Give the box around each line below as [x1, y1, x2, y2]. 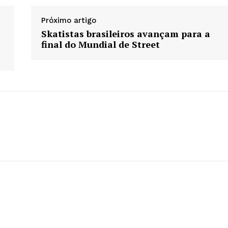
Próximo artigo [41, 16, 96, 25]
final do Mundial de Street [41, 38, 160, 51]
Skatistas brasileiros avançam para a [41, 27, 210, 40]
